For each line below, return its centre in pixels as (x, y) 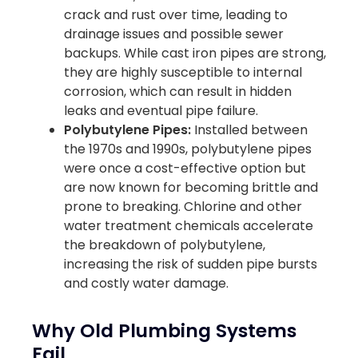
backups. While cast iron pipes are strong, (195, 53)
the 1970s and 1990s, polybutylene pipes (188, 149)
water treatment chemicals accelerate (189, 225)
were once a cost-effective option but (185, 168)
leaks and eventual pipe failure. (161, 110)
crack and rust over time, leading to (176, 14)
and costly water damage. (146, 283)
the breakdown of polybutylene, (165, 245)
